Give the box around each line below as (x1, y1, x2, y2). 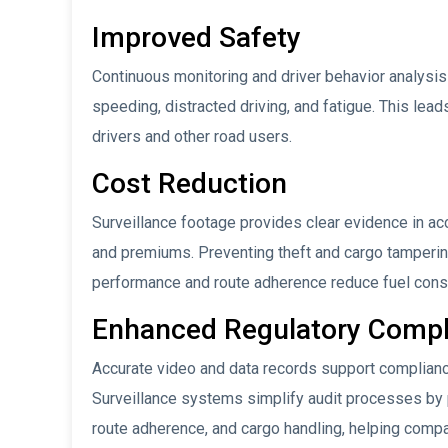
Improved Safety (92, 21, 301, 55)
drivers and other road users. (92, 127, 292, 147)
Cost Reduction (92, 167, 287, 201)
